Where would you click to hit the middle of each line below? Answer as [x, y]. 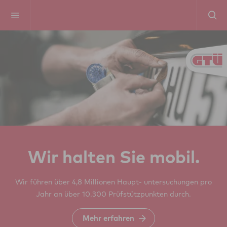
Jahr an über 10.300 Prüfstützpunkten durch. [113, 194]
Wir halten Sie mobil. [113, 157]
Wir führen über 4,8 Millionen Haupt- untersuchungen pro [113, 182]
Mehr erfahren [108, 218]
